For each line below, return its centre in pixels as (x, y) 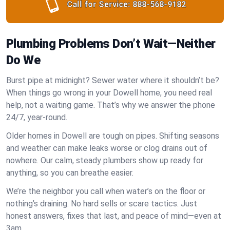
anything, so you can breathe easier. (70, 173)
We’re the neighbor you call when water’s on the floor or (106, 191)
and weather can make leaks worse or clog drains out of (107, 148)
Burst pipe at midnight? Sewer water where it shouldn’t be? (113, 80)
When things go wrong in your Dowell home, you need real (109, 93)
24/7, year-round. (37, 117)
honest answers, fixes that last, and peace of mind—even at (114, 216)
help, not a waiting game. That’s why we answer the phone (111, 105)
